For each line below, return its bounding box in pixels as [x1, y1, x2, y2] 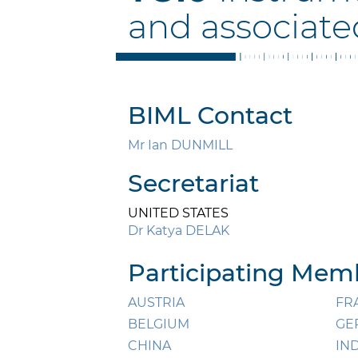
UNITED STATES [128, 205, 229, 221]
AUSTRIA [128, 295, 185, 311]
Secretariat [128, 169, 259, 199]
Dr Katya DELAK [128, 223, 229, 239]
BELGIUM [128, 316, 189, 332]
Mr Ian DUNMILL [128, 137, 233, 153]
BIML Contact [128, 101, 292, 131]
